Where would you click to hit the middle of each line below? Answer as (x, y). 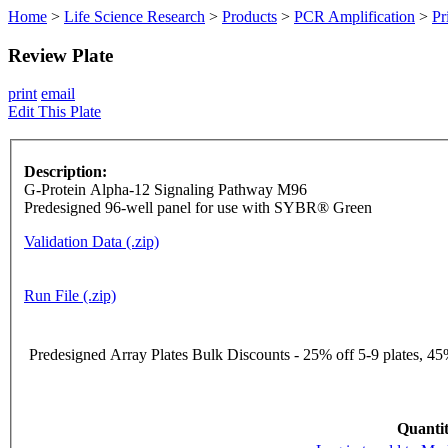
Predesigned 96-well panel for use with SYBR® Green (198, 208)
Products (249, 16)
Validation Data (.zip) (91, 242)
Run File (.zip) (70, 296)
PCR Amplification (354, 16)
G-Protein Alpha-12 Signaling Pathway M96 (165, 190)
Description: (65, 172)
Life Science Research (134, 16)
